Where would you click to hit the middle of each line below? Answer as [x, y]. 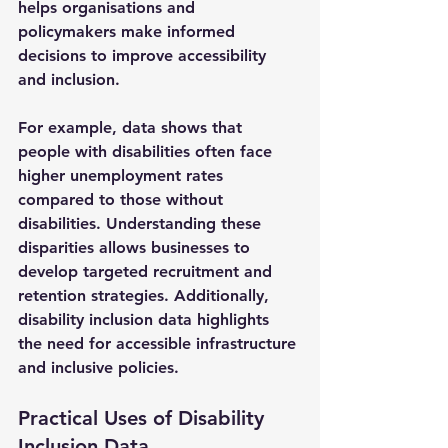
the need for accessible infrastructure [159, 343]
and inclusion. [69, 79]
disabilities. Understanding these [142, 223]
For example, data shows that [132, 127]
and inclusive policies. [98, 367]
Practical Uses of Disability [144, 418]
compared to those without [123, 199]
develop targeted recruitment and [147, 271]
